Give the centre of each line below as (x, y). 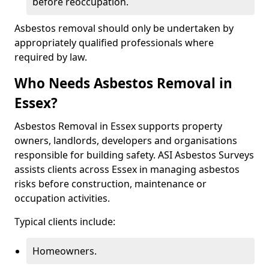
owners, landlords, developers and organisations (126, 141)
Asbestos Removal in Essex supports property (118, 126)
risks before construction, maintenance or (110, 184)
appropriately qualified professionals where (114, 43)
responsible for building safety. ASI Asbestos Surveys (134, 155)
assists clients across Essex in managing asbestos (127, 169)
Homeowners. (65, 251)
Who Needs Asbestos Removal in (123, 83)
